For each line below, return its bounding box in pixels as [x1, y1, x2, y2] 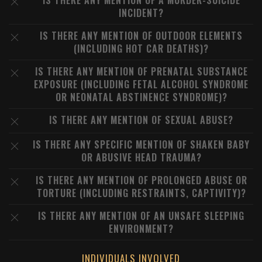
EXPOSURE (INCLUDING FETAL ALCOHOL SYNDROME [34, 77, 249, 91]
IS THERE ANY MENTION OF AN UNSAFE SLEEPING [38, 209, 244, 223]
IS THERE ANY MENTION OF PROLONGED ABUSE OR [35, 173, 247, 187]
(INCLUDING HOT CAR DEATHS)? [74, 42, 209, 56]
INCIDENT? [119, 6, 164, 20]
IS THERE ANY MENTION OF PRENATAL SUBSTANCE [35, 64, 248, 78]
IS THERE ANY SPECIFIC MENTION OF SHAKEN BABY [33, 137, 250, 151]
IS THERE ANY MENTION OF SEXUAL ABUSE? [49, 113, 233, 127]
